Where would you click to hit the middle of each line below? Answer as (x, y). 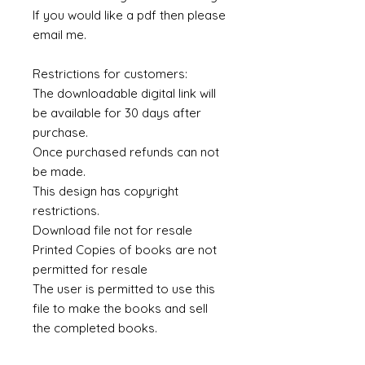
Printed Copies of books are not (125, 250)
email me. (59, 35)
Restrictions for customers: (110, 74)
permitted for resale (90, 269)
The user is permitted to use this (124, 289)
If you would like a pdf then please (129, 15)
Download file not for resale (114, 230)
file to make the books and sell (120, 308)
